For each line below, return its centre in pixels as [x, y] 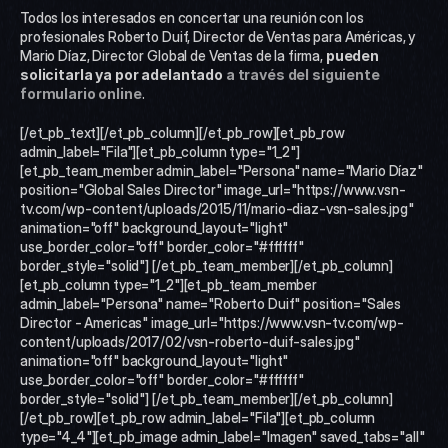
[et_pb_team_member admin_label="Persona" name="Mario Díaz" [221, 170]
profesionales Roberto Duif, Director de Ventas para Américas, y [218, 36]
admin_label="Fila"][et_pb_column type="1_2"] [160, 151]
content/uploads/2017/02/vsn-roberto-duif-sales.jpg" [190, 341]
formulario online [81, 93]
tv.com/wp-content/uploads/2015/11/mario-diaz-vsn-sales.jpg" [217, 208]
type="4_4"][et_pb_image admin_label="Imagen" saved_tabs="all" [222, 436]
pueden [352, 55]
